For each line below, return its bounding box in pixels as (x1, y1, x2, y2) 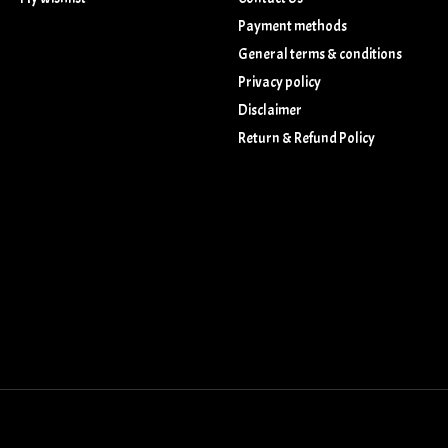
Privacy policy (237, 73, 321, 93)
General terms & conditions (237, 44, 402, 64)
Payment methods (237, 16, 347, 36)
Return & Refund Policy (237, 129, 375, 149)
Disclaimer (237, 101, 302, 121)
